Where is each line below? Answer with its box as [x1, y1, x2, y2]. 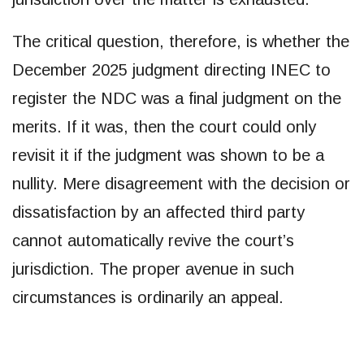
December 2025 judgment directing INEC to [12, 60, 331, 79]
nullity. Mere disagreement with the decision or [12, 174, 350, 193]
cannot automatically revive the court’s [12, 231, 294, 249]
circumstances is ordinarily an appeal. [12, 288, 284, 306]
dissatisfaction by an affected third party [12, 202, 305, 221]
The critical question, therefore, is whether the [12, 32, 349, 50]
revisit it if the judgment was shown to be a [12, 145, 324, 164]
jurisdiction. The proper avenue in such [12, 259, 294, 278]
